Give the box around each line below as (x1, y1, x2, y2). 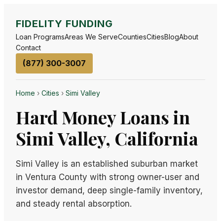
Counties (118, 33, 147, 41)
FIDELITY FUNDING (16, 18, 113, 30)
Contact (16, 43, 41, 52)
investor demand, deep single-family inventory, (16, 185, 203, 195)
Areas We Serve (65, 33, 118, 41)
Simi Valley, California (16, 126, 198, 150)
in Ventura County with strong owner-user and (16, 172, 199, 182)
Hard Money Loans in (16, 105, 190, 129)
